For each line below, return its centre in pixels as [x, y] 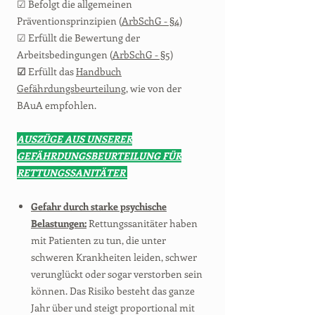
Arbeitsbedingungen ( [65, 54]
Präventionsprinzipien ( [69, 21]
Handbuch [99, 71]
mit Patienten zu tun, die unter [98, 240]
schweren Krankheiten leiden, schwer [114, 257]
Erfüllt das [52, 71]
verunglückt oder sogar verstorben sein [117, 274]
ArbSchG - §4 [150, 21]
